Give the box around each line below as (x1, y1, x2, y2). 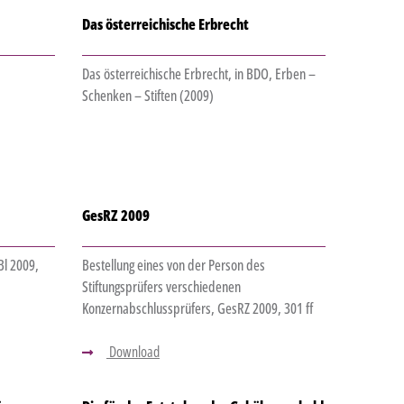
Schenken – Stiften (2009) (81, 86, 214, 106)
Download (106, 342, 160, 363)
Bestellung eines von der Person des (81, 255, 265, 276)
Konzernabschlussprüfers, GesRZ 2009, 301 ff (81, 298, 313, 319)
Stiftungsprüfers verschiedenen (81, 277, 241, 298)
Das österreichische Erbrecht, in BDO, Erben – (81, 64, 316, 85)
